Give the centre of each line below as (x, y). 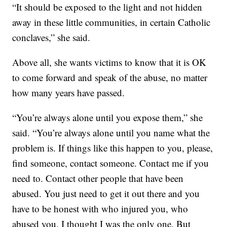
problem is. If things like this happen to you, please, (113, 147)
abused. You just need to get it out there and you (106, 193)
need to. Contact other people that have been (98, 178)
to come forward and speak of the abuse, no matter (110, 77)
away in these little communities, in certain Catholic (111, 22)
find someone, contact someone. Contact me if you (111, 163)
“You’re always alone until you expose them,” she (108, 117)
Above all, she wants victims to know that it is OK (109, 62)
